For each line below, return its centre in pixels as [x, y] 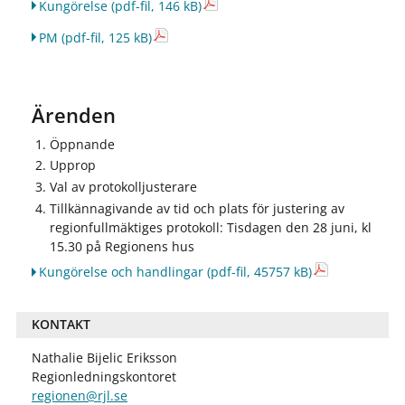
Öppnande [82, 144]
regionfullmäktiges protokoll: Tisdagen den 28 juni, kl [210, 227]
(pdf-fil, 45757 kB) [257, 271]
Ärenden [73, 116]
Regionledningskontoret [104, 376]
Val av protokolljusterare [123, 187]
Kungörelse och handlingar [121, 271]
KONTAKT [61, 325]
